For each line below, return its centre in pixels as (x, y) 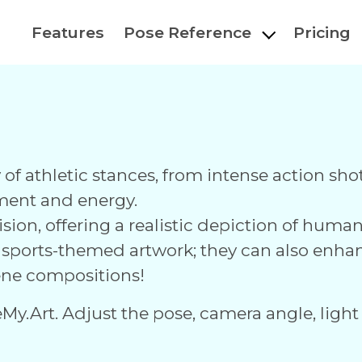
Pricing (322, 32)
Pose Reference (188, 32)
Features (68, 32)
